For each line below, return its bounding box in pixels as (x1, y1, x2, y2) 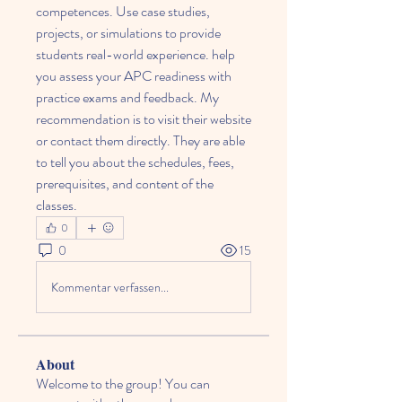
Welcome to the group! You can (36, 373, 210, 394)
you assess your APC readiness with (36, 66, 232, 86)
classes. (36, 195, 77, 215)
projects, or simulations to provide (36, 22, 221, 43)
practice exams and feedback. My (36, 87, 219, 108)
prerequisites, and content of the (36, 173, 214, 194)
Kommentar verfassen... (51, 277, 169, 296)
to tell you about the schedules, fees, (36, 152, 234, 172)
